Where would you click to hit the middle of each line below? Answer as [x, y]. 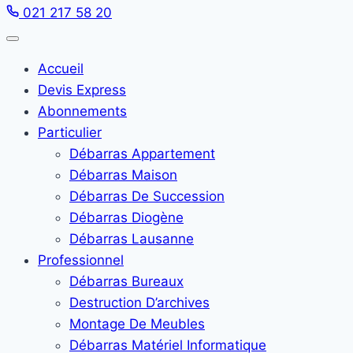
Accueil [61, 69]
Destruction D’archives [139, 303]
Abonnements [82, 111]
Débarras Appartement [142, 154]
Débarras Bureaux [126, 281]
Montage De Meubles [137, 324]
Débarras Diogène [126, 217]
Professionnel [81, 260]
